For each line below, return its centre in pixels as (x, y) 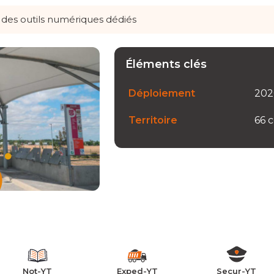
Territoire (153, 120)
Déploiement (161, 93)
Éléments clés (166, 64)
